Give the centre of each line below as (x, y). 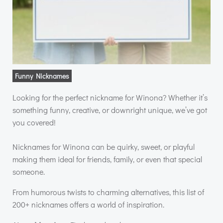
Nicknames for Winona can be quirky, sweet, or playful (104, 147)
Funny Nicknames (42, 76)
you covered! (35, 122)
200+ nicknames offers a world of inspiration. (88, 204)
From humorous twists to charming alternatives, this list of (108, 192)
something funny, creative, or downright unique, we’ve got (110, 110)
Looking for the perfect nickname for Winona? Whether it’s (110, 97)
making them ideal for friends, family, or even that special (107, 159)
